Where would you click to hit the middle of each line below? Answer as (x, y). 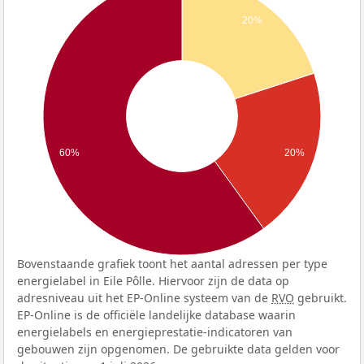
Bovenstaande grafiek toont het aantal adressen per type (172, 263)
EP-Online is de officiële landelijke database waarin (156, 314)
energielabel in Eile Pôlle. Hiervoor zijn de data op (153, 280)
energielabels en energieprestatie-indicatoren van (155, 331)
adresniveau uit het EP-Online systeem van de (144, 297)
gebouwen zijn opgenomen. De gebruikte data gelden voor (178, 349)
